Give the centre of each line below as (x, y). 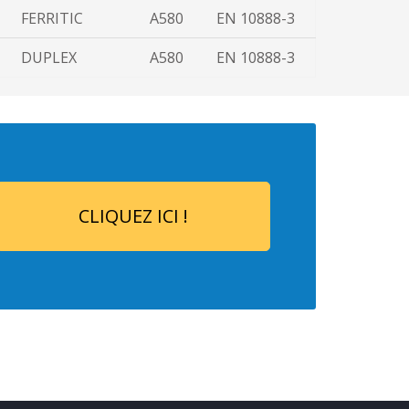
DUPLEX (49, 58)
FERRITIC (52, 18)
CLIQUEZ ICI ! (133, 216)
